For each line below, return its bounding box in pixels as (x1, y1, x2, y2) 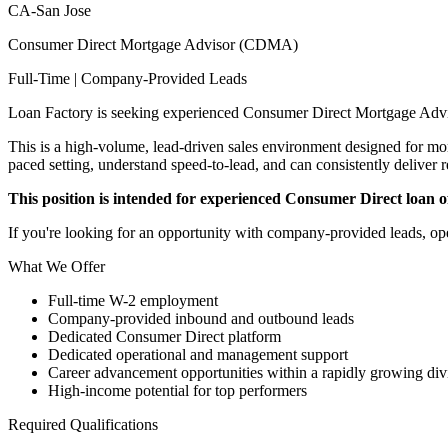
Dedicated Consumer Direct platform (48, 328, 281, 346)
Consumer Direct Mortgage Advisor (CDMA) (8, 36, 298, 54)
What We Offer (8, 258, 105, 276)
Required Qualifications (8, 416, 158, 434)
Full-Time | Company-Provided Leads (8, 70, 247, 88)
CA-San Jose (8, 2, 91, 20)
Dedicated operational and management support (48, 346, 348, 364)
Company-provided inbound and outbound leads (48, 310, 354, 328)
